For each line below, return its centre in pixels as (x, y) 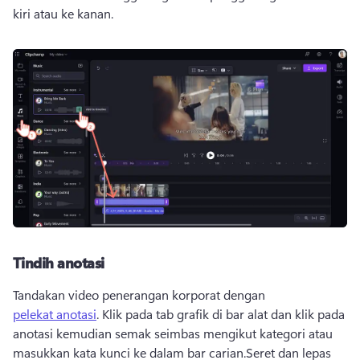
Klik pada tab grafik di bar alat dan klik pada (223, 314)
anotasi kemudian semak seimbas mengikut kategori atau (173, 333)
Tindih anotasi (59, 263)
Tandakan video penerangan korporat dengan (141, 295)
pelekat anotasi (55, 314)
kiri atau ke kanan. (63, 13)
